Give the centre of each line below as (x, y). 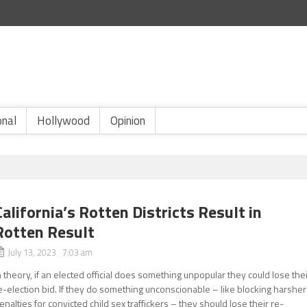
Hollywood (63, 121)
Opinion (128, 121)
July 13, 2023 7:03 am (50, 252)
